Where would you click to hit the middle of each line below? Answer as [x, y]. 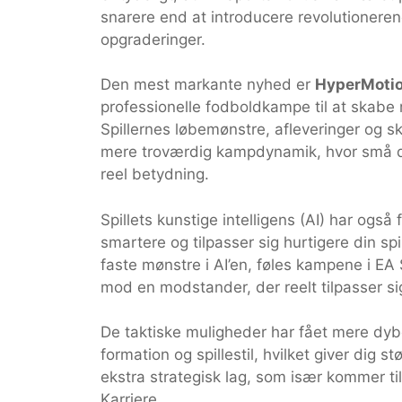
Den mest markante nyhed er [208, 84]
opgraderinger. [153, 39]
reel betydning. [155, 174]
